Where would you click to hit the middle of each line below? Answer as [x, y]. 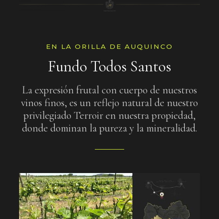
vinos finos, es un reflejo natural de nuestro [109, 102]
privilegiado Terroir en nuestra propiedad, [109, 115]
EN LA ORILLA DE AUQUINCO [109, 47]
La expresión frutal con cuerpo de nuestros [109, 90]
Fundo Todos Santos [109, 66]
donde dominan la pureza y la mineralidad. [109, 128]
